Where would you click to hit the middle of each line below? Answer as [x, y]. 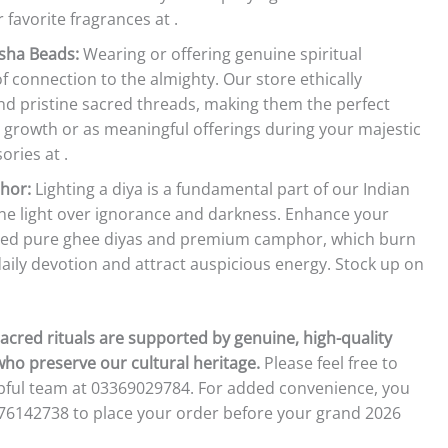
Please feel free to [329, 362]
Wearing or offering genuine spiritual [220, 53]
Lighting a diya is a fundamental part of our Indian [220, 188]
